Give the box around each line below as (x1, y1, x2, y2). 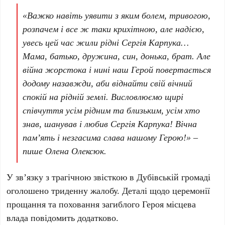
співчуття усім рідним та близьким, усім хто (23, 104, 200, 116)
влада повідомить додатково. (7, 211, 119, 223)
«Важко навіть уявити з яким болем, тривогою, (23, 9, 211, 21)
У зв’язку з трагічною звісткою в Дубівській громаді (7, 171, 211, 183)
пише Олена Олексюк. (23, 145, 107, 157)
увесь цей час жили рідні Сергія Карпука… (23, 36, 189, 48)
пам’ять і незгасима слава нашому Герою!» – (23, 131, 198, 143)
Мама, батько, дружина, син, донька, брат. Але (23, 50, 211, 62)
